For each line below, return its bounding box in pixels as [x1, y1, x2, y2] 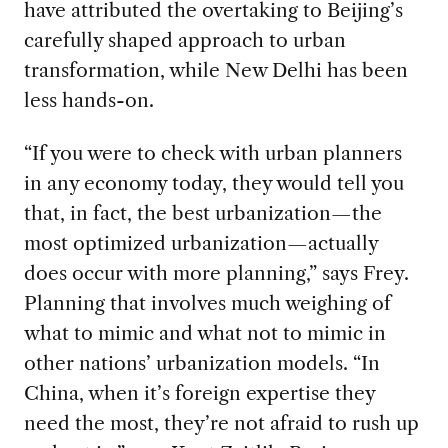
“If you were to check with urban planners [23, 140, 402, 165]
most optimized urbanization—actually [23, 230, 378, 255]
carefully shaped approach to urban [23, 27, 346, 52]
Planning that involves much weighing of [23, 290, 391, 315]
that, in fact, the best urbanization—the [23, 200, 382, 225]
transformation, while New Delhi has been [23, 57, 408, 82]
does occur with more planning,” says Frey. [23, 260, 409, 285]
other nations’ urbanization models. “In [23, 350, 380, 375]
